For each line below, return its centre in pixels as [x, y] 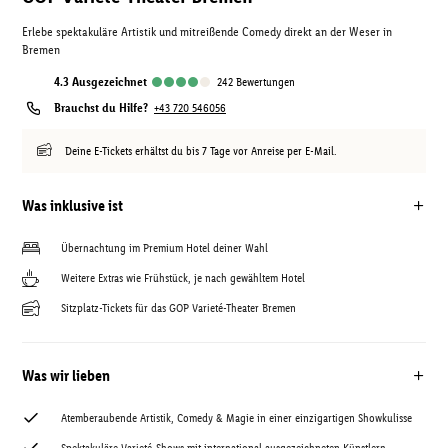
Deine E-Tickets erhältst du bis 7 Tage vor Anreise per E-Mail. [201, 151]
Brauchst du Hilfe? [101, 107]
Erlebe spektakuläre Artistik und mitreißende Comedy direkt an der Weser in [207, 31]
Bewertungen [265, 82]
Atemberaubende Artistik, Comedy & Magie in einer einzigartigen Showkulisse [236, 418]
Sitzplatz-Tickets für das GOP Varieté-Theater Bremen [178, 308]
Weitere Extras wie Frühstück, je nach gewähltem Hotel [183, 278]
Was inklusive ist [72, 205]
